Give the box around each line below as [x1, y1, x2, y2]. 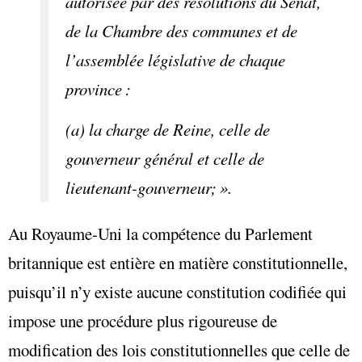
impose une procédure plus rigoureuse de [8, 309, 277, 332]
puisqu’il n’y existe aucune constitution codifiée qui [8, 280, 347, 303]
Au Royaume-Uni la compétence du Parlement [8, 221, 313, 245]
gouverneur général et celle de [65, 146, 264, 170]
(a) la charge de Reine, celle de [65, 117, 270, 141]
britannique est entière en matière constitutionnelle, [8, 250, 347, 274]
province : [65, 77, 131, 100]
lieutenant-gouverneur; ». [65, 175, 232, 199]
